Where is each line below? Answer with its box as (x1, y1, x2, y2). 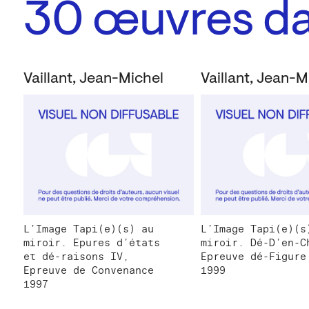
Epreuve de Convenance (23, 264, 154, 277)
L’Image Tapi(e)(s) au (23, 223, 154, 236)
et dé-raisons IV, (23, 250, 129, 263)
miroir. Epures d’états (23, 237, 160, 250)
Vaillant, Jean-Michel (23, 72, 163, 87)
